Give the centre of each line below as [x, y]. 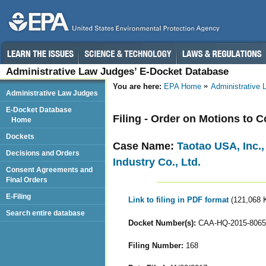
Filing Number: [156, 245]
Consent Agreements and [49, 170]
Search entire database [45, 213]
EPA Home [183, 86]
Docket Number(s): [162, 223]
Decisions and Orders [43, 153]
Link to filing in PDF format [179, 200]
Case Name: [145, 146]
